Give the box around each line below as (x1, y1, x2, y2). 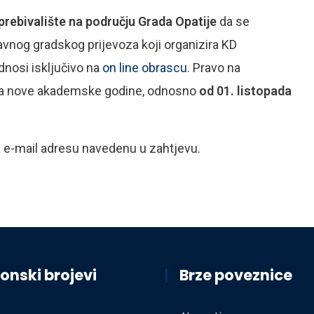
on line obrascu (100, 60, 187, 75)
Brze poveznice (179, 264, 292, 285)
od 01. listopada (199, 83, 292, 98)
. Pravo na (187, 60, 240, 75)
